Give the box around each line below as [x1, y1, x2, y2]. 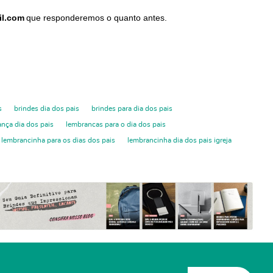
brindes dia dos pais [14, 104, 79, 112]
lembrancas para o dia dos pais [66, 120, 166, 128]
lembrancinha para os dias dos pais [1, 136, 115, 144]
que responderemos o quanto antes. [26, 12, 167, 23]
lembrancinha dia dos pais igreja [127, 136, 232, 144]
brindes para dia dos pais [91, 104, 172, 112]
